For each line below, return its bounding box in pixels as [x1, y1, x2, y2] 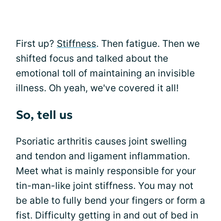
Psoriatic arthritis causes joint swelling [16, 135, 187, 147]
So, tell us [16, 107, 73, 122]
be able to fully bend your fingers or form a [16, 194, 205, 206]
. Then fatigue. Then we [96, 37, 200, 49]
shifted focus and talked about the [16, 52, 168, 64]
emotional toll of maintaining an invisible [16, 67, 195, 79]
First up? [16, 37, 57, 49]
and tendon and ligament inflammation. [16, 150, 190, 162]
